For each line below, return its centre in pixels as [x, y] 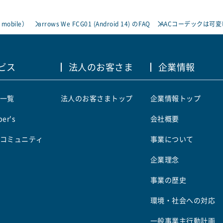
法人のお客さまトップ [97, 98]
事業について [172, 139]
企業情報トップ [176, 98]
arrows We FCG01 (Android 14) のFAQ [94, 24]
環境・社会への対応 [183, 200]
